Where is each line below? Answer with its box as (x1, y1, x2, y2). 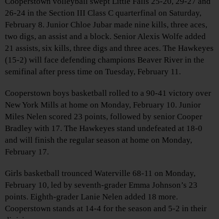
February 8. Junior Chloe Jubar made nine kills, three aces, (5, 20, 207, 29)
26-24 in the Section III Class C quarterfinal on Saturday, (5, 8, 201, 18)
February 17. (5, 147, 49, 156)
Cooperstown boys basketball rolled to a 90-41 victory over (5, 88, 211, 98)
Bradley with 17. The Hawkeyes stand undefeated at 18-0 (5, 123, 202, 133)
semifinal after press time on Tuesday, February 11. (5, 66, 181, 76)
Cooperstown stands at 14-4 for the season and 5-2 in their (5, 203, 207, 213)
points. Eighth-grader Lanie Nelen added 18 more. (5, 192, 178, 201)
